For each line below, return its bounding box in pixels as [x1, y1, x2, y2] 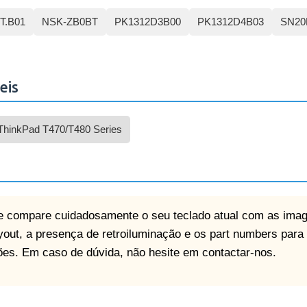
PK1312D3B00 [114, 16, 181, 27]
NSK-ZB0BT [42, 16, 98, 27]
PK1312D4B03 [197, 16, 264, 27]
